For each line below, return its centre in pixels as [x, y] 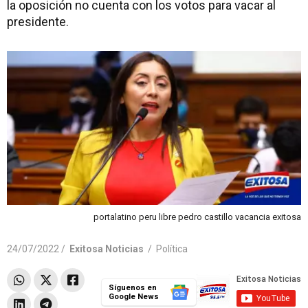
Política [172, 249]
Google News [133, 296]
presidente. [38, 22]
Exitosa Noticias [107, 249]
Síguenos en [132, 287]
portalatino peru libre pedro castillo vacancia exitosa [197, 217]
